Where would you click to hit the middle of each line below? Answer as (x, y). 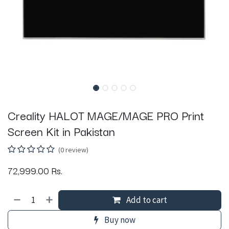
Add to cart (146, 200)
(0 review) (73, 150)
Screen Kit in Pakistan (61, 131)
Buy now (119, 220)
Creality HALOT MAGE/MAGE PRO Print (106, 115)
